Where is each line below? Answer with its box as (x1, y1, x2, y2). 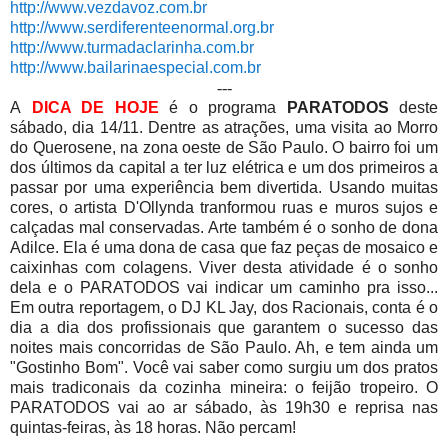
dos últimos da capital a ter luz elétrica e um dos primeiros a (10, 159, 438, 177)
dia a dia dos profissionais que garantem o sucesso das (10, 319, 438, 337)
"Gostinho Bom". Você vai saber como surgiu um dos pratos (10, 359, 438, 377)
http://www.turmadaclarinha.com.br (10, 39, 254, 57)
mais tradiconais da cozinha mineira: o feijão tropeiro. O (10, 379, 438, 397)
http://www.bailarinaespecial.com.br (10, 59, 261, 77)
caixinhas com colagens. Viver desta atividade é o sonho (10, 259, 438, 277)
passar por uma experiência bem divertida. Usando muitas (10, 179, 438, 197)
